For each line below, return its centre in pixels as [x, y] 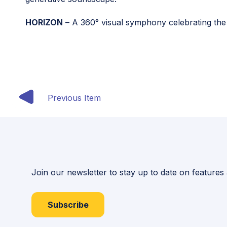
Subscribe [68, 205]
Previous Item [74, 98]
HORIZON [44, 22]
